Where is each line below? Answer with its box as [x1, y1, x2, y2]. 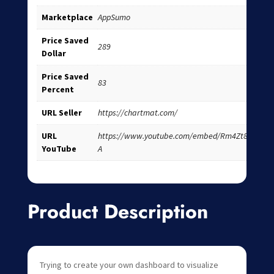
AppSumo [97, 11, 130, 23]
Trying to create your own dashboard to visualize [39, 259, 218, 271]
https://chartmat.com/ [97, 106, 177, 118]
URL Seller [41, 106, 82, 118]
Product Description [27, 198, 208, 226]
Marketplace [41, 11, 93, 23]
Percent [41, 83, 74, 95]
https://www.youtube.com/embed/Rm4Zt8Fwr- [97, 130, 264, 141]
